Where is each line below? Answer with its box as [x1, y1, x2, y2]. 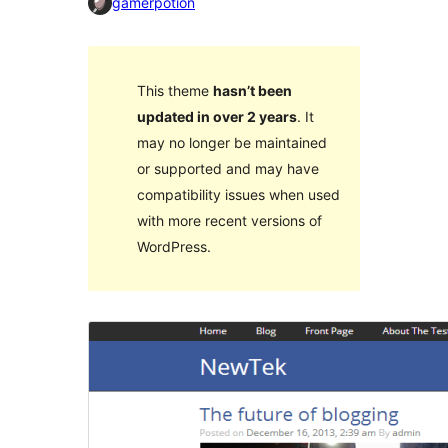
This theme [136, 81, 213, 99]
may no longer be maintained [136, 133, 327, 151]
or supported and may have [136, 159, 319, 177]
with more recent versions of [136, 211, 322, 229]
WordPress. [136, 237, 211, 255]
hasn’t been [212, 81, 292, 99]
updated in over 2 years [136, 107, 297, 125]
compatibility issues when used [136, 185, 340, 203]
